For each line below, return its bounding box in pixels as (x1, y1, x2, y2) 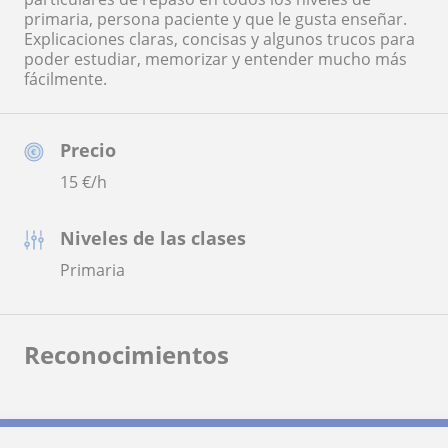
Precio (60, 137, 116, 162)
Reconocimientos (24, 337, 229, 371)
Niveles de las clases (60, 225, 246, 250)
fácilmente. (24, 67, 107, 90)
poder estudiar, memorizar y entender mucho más (24, 47, 407, 70)
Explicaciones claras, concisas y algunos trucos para (24, 27, 415, 50)
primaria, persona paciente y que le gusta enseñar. (24, 7, 407, 30)
